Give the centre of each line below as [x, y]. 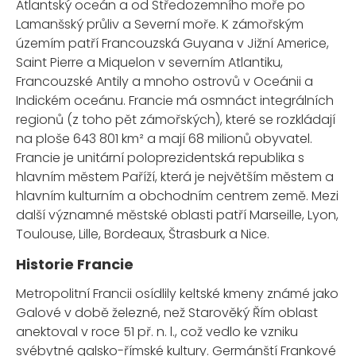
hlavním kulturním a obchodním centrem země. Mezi [177, 196]
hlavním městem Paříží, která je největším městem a [175, 177]
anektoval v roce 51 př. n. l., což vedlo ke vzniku [157, 332]
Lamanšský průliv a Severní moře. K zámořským [160, 25]
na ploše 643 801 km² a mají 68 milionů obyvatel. [164, 139]
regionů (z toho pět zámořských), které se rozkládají [176, 120]
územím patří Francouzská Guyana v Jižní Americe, [172, 44]
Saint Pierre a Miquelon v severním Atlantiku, [149, 63]
